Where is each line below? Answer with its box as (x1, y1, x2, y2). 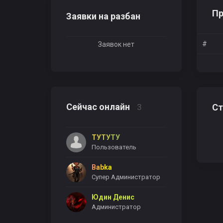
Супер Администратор (92, 173, 160, 181)
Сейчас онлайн (66, 102, 132, 112)
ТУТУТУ (92, 133, 120, 141)
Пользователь (92, 143, 136, 151)
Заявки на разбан (66, 11, 140, 21)
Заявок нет (98, 40, 134, 48)
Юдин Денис (92, 193, 134, 201)
